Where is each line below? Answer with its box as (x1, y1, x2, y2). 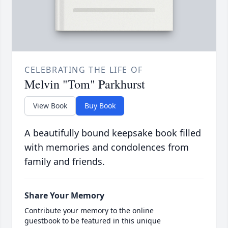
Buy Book (84, 101, 116, 111)
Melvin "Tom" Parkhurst (24, 76, 145, 93)
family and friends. (24, 155, 105, 168)
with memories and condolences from (24, 141, 189, 154)
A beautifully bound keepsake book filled (24, 127, 201, 139)
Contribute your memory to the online (24, 206, 154, 216)
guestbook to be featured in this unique (24, 216, 161, 226)
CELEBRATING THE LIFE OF (24, 64, 143, 76)
